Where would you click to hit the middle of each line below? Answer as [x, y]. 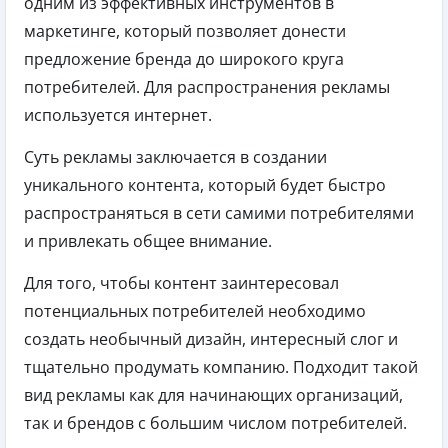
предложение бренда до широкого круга [184, 58]
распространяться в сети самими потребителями [219, 212]
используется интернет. [118, 114]
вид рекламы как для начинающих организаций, [213, 394]
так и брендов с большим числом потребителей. [215, 422]
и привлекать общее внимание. [148, 240]
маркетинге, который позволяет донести [185, 30]
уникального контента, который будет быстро [205, 184]
